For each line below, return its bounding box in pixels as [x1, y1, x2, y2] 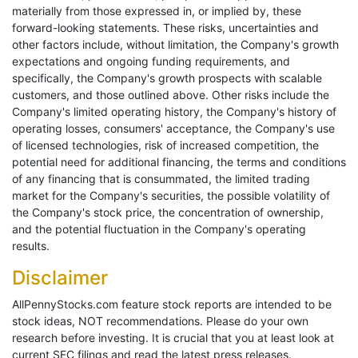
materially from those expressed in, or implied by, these [12, 4, 301, 18]
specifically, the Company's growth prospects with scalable [12, 71, 322, 86]
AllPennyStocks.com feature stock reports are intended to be [12, 297, 332, 312]
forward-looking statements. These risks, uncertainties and [12, 21, 319, 35]
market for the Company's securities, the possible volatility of [12, 189, 330, 203]
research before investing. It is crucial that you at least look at [12, 331, 334, 345]
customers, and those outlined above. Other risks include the [12, 88, 329, 102]
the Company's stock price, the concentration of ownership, [12, 205, 324, 220]
